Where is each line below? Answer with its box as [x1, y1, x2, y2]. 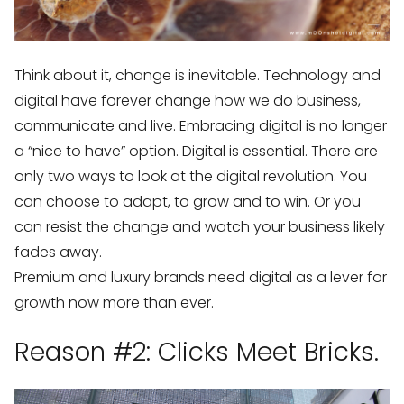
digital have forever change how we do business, [14, 89, 361, 111]
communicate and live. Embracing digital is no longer [14, 115, 387, 136]
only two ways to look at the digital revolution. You [14, 165, 367, 187]
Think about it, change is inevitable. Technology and [14, 64, 381, 86]
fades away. [14, 241, 102, 262]
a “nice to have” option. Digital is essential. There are [14, 140, 378, 161]
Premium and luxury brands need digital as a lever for [14, 266, 387, 288]
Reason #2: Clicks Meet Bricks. [14, 334, 379, 370]
